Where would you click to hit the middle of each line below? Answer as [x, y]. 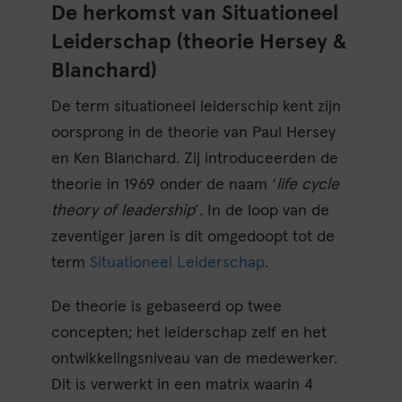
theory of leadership [123, 211]
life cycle [308, 185]
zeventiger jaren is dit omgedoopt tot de [193, 237]
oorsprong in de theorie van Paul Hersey [194, 133]
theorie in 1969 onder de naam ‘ [164, 185]
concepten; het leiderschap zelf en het [189, 333]
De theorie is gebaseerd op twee [167, 307]
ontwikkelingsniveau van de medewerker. [195, 359]
